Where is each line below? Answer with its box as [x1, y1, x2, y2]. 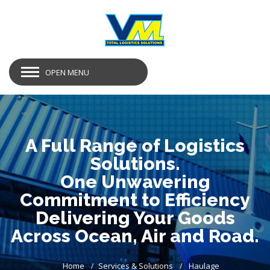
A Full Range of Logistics [25, 135, 245, 156]
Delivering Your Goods [35, 207, 235, 228]
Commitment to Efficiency [20, 189, 250, 210]
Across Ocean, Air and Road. [11, 225, 259, 246]
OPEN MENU [45, 66, 89, 78]
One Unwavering [60, 171, 210, 192]
